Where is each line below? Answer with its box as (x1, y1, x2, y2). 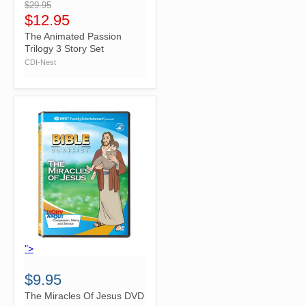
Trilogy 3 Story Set (25, 43, 104, 54)
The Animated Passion (25, 31, 122, 42)
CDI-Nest (25, 57, 56, 66)
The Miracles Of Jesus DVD (25, 290, 144, 302)
